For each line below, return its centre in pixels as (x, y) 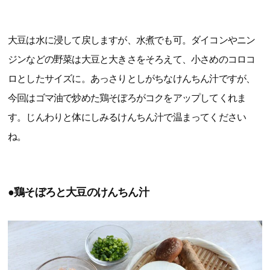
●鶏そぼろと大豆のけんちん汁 (78, 193)
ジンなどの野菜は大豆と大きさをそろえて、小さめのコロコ (132, 60)
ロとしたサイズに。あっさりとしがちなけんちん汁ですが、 (132, 79)
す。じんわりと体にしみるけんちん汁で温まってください (127, 118)
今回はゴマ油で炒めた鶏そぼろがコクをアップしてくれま (127, 98)
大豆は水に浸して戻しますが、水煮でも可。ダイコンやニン (132, 40)
